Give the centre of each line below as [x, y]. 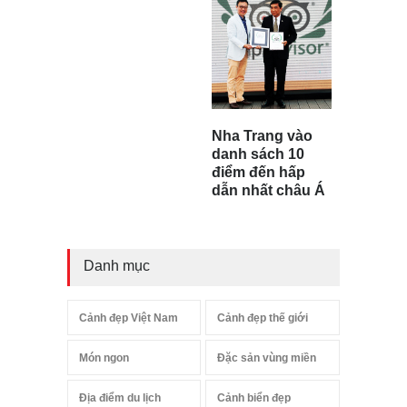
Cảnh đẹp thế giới [263, 318]
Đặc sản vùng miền [267, 358]
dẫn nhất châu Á [268, 191]
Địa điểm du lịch [120, 398]
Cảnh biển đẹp [254, 398]
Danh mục [117, 266]
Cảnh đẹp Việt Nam [129, 318]
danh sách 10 [258, 154]
